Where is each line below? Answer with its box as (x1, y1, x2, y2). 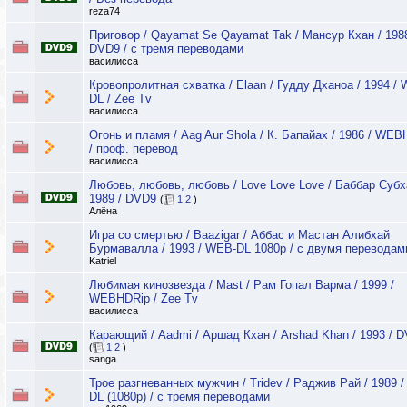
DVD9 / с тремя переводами (89, 42, 243, 55)
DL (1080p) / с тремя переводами (89, 390, 270, 403)
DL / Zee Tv (89, 92, 152, 105)
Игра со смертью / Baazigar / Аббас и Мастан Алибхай (89, 228, 390, 242)
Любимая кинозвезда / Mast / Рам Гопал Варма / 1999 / (89, 278, 394, 292)
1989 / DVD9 (89, 192, 156, 205)
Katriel (89, 255, 116, 266)
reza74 (89, 5, 120, 16)
